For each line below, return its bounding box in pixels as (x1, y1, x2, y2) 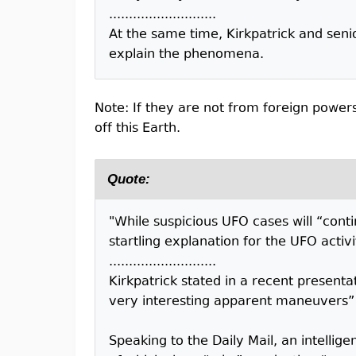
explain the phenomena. (109, 45, 264, 64)
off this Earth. (95, 119, 180, 138)
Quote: (107, 172, 150, 187)
